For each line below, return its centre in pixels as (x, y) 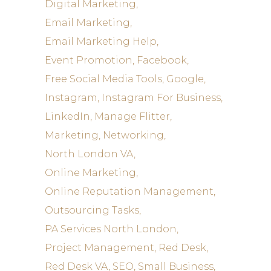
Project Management (100, 248)
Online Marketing (90, 173)
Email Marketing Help (101, 41)
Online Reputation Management (129, 191)
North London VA (89, 154)
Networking (133, 135)
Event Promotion (89, 60)
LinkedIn (67, 116)
